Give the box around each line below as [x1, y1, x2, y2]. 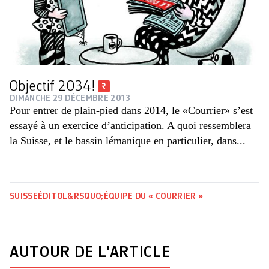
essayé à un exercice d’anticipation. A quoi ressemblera [10, 119, 251, 132]
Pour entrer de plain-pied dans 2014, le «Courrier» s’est [10, 104, 253, 117]
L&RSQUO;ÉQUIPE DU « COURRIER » [62, 192, 204, 201]
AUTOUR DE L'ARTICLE [10, 245, 171, 261]
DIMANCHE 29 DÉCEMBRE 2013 [10, 94, 131, 103]
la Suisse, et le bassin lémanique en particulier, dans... [10, 134, 246, 147]
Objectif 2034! [10, 80, 98, 95]
